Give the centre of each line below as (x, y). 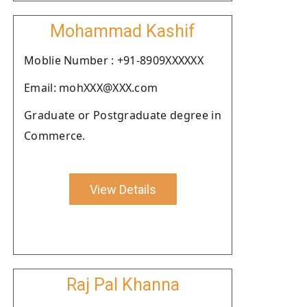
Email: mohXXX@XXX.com (91, 88)
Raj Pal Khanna (123, 285)
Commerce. (55, 136)
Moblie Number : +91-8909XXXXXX (114, 60)
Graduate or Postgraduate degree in (123, 115)
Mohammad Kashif (123, 31)
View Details (123, 189)
